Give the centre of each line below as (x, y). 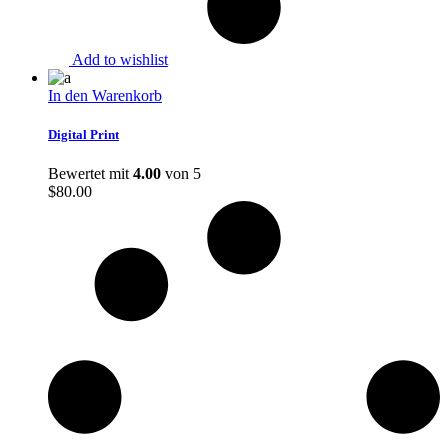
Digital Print (83, 134)
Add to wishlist (120, 59)
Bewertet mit (90, 173)
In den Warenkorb (105, 95)
